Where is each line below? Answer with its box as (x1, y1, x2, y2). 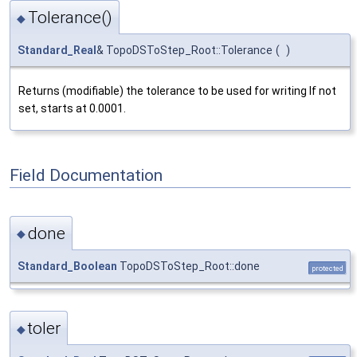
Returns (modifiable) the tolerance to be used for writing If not (18, 84, 336, 97)
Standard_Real (18, 43, 96, 57)
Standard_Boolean (18, 259, 117, 273)
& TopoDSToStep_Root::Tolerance (96, 43, 273, 57)
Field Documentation (10, 165, 163, 185)
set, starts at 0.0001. (18, 101, 126, 115)
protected (312, 263, 343, 273)
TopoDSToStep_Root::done (117, 259, 260, 273)
